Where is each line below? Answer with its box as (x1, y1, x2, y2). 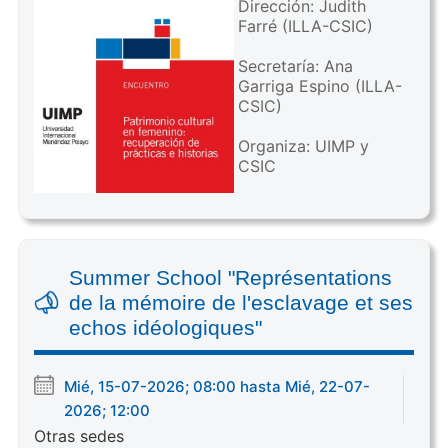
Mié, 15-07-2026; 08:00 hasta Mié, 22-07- (63, 377, 370, 397)
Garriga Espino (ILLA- (237, 75, 402, 96)
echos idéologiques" (68, 316, 262, 340)
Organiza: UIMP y (237, 135, 369, 156)
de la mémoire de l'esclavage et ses (68, 291, 413, 315)
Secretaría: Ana (237, 55, 353, 76)
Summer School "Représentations (68, 266, 392, 290)
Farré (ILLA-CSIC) (237, 15, 373, 36)
